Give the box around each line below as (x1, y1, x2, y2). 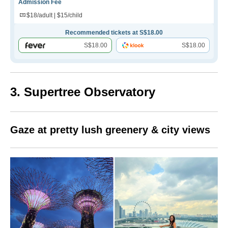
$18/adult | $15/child (26, 11, 82, 19)
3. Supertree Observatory (10, 84, 155, 99)
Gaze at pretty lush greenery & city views (10, 124, 210, 135)
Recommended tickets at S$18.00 (65, 28, 163, 36)
